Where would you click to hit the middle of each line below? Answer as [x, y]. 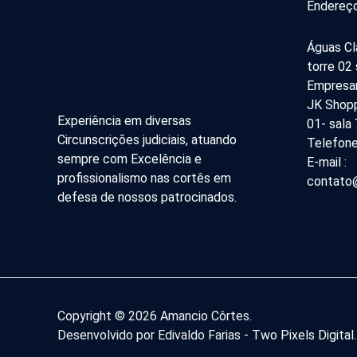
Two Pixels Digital [303, 335]
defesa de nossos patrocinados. [147, 197]
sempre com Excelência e [129, 159]
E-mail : [326, 163]
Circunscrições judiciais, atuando [147, 139]
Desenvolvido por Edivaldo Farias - [155, 335]
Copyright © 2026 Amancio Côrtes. [155, 316]
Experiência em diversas [124, 120]
